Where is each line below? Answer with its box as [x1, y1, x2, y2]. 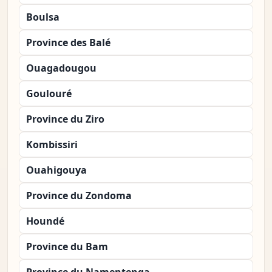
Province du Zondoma [26, 189, 132, 203]
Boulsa [26, 10, 59, 24]
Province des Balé [26, 36, 110, 50]
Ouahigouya [26, 163, 87, 177]
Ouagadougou [26, 61, 97, 75]
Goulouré [26, 87, 72, 101]
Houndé [26, 214, 64, 228]
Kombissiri [26, 138, 78, 152]
